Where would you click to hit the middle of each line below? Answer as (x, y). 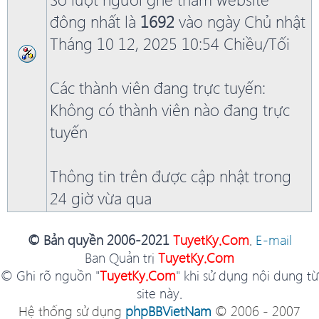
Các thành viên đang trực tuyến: (158, 88)
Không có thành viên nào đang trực (170, 110)
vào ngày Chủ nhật (240, 21)
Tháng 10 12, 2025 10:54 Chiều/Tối (170, 43)
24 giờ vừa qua (101, 198)
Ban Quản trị (121, 258)
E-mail (273, 240)
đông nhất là (95, 21)
